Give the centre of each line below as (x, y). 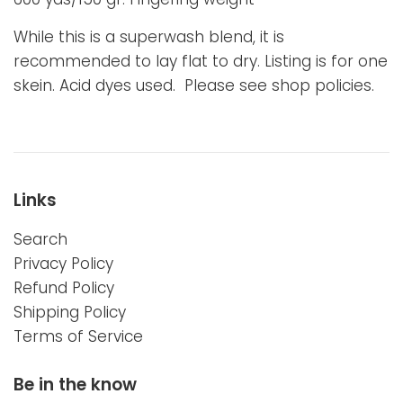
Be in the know (75, 385)
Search (40, 240)
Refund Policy (64, 288)
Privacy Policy (63, 264)
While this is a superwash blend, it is (149, 37)
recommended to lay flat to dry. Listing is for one (201, 62)
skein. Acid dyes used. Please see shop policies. (194, 86)
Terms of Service (78, 337)
